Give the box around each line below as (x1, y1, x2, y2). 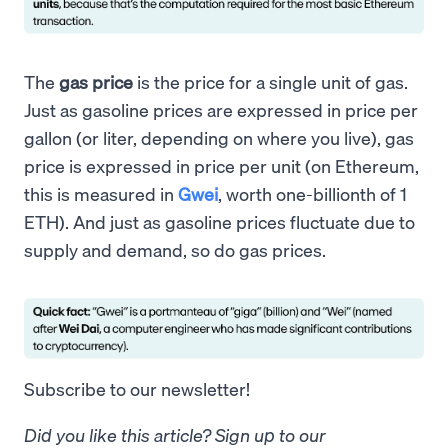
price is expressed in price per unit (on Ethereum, (24, 153, 419, 177)
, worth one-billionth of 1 (218, 181, 407, 205)
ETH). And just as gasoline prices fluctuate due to (24, 209, 415, 233)
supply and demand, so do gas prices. (24, 237, 326, 261)
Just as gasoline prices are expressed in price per (24, 97, 418, 121)
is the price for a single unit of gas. (133, 69, 408, 93)
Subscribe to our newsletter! (24, 376, 250, 400)
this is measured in (24, 181, 178, 205)
